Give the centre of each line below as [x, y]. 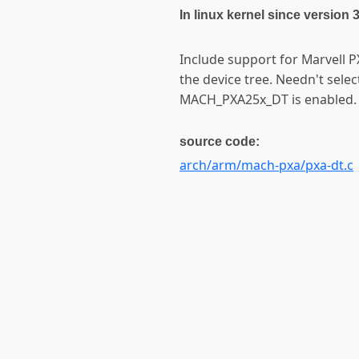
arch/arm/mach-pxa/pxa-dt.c [266, 165]
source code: [220, 142]
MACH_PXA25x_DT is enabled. [268, 100]
